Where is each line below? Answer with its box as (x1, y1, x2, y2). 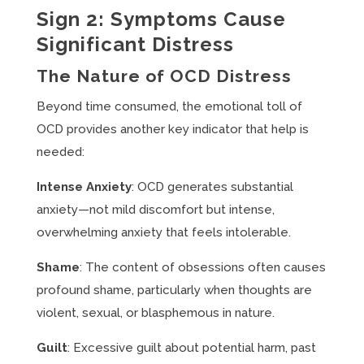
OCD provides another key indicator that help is (36, 122, 309, 136)
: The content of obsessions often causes (79, 260, 326, 275)
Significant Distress (36, 32, 234, 56)
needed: (36, 145, 84, 159)
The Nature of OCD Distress (36, 66, 292, 86)
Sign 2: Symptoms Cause (36, 7, 286, 31)
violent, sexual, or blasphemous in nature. (36, 305, 275, 320)
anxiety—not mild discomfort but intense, (36, 202, 275, 217)
